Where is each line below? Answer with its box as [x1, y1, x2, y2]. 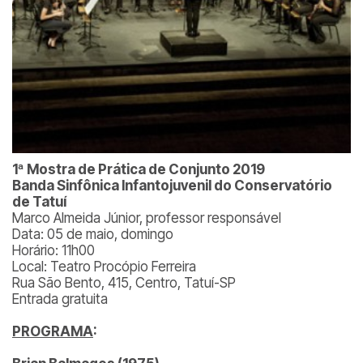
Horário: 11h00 [12, 242, 95, 258]
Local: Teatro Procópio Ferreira [12, 258, 196, 275]
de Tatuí [12, 194, 66, 210]
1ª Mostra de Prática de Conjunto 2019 [12, 161, 265, 177]
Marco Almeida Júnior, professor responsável [12, 210, 281, 226]
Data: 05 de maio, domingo [12, 226, 173, 242]
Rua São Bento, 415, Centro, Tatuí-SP [12, 275, 236, 291]
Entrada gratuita [12, 291, 108, 307]
